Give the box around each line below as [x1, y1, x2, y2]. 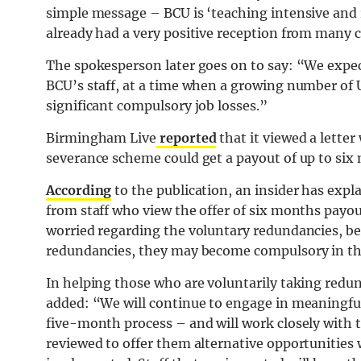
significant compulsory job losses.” [46, 97, 268, 114]
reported [156, 129, 217, 146]
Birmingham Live [46, 129, 157, 146]
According [46, 181, 112, 198]
